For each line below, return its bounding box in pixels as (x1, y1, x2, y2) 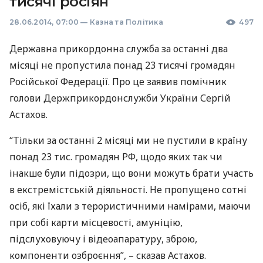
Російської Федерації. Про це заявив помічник (9, 75, 227, 88)
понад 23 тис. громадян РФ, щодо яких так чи (9, 150, 222, 163)
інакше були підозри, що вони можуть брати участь (9, 167, 254, 180)
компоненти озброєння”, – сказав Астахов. (9, 249, 206, 262)
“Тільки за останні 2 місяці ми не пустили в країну (9, 134, 247, 147)
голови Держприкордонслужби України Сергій (9, 92, 231, 104)
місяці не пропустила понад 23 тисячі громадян (9, 59, 235, 72)
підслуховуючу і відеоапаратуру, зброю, (9, 232, 197, 245)
